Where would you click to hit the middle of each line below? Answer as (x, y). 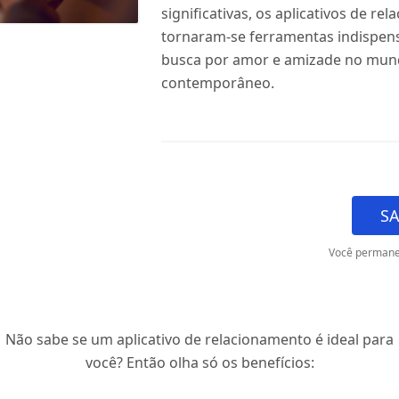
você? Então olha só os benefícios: (199, 362)
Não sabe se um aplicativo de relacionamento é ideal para (199, 339)
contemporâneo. (217, 83)
